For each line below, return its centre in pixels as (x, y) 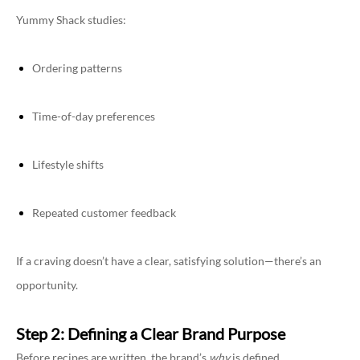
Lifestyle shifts (68, 165)
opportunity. (47, 285)
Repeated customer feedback (104, 213)
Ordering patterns (77, 68)
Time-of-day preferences (94, 117)
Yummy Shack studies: (71, 20)
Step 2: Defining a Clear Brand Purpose (151, 334)
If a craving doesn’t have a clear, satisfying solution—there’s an (169, 261)
